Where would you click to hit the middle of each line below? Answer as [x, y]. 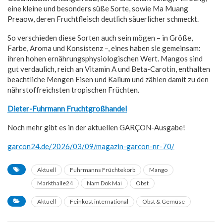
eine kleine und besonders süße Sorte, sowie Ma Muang [98, 8]
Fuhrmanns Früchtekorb [103, 169]
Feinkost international [99, 201]
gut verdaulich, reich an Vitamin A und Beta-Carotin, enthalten [109, 69]
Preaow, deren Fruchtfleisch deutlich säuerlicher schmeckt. [103, 19]
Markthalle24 [55, 183]
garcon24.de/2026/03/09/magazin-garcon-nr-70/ [91, 146]
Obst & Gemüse [164, 201]
